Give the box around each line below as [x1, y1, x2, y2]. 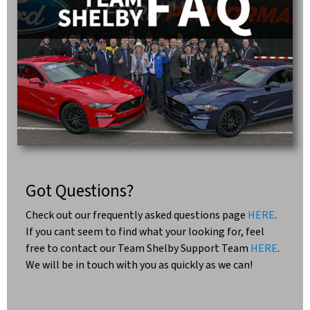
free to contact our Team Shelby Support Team [26, 240, 250, 256]
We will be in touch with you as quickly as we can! [26, 257, 253, 273]
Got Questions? [26, 178, 134, 203]
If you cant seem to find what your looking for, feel [26, 224, 264, 239]
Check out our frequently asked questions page [26, 207, 248, 223]
